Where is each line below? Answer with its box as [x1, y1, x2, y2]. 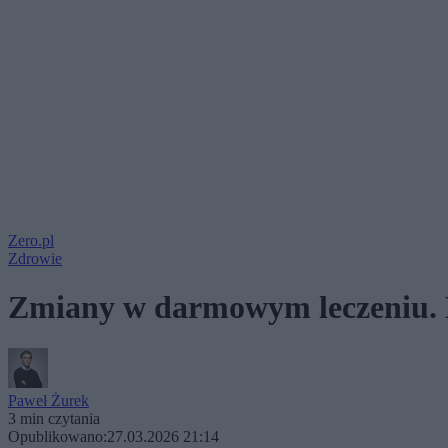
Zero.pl [8, 232, 54, 249]
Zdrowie [8, 250, 62, 267]
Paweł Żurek [8, 391, 89, 409]
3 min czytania [8, 409, 100, 427]
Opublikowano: [8, 427, 107, 445]
